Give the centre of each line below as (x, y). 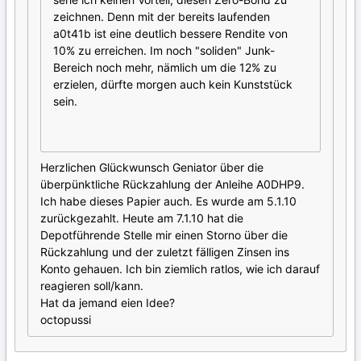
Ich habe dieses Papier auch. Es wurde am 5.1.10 (168, 201)
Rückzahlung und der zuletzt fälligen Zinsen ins (165, 252)
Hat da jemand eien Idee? (108, 303)
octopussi (66, 320)
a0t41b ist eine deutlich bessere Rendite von (170, 34)
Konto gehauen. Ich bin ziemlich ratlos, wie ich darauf (180, 269)
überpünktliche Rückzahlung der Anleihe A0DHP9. (172, 185)
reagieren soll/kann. (92, 286)
